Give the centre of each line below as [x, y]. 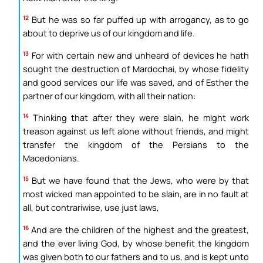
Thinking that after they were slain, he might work [139, 118]
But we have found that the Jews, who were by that [139, 181]
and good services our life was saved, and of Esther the [136, 82]
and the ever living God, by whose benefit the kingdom [136, 243]
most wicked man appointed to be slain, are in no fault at [136, 194]
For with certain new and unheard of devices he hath [139, 55]
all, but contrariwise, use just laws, [91, 208]
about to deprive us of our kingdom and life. [109, 33]
